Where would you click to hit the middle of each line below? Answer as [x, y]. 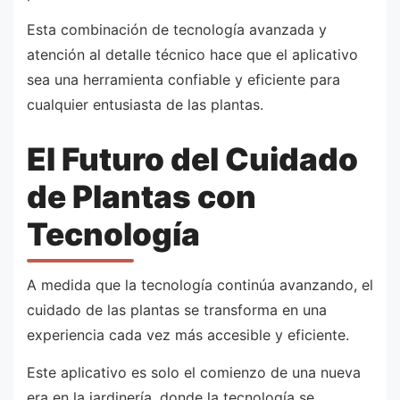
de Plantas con [142, 196]
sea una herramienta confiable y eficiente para [183, 80]
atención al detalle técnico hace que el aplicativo [192, 55]
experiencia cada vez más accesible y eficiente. [188, 335]
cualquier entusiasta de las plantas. [145, 105]
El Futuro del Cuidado [192, 158]
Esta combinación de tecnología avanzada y [177, 30]
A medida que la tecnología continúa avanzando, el [200, 285]
